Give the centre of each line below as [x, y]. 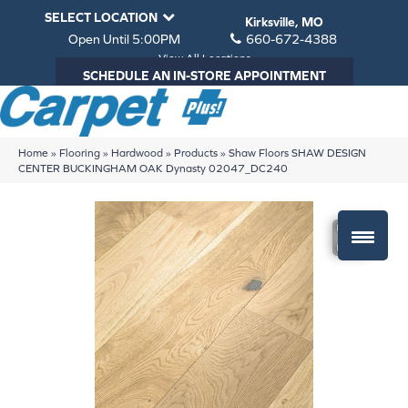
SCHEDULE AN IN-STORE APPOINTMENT [204, 76]
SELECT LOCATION [101, 17]
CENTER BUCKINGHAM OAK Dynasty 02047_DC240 [153, 168]
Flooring [80, 152]
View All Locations [204, 58]
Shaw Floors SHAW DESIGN [297, 152]
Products [196, 152]
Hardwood [137, 152]
